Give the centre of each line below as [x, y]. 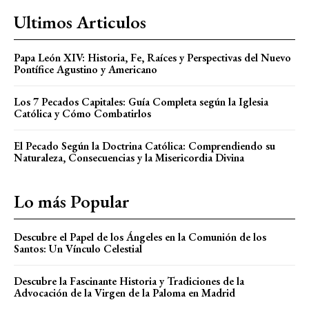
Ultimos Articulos [80, 22]
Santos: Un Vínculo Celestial [78, 248]
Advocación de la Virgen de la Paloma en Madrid [124, 292]
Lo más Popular [72, 201]
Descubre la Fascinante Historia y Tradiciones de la [129, 281]
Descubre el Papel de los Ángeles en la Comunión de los [140, 237]
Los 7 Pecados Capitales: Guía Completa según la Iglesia [141, 101]
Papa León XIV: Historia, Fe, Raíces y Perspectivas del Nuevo [152, 57]
